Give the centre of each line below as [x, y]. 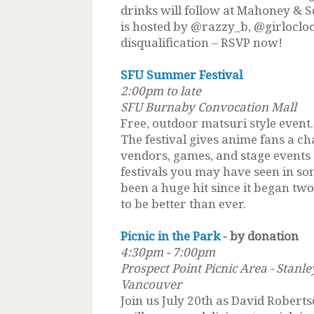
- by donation [259, 235]
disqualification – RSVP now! [202, 42]
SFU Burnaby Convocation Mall [209, 107]
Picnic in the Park [170, 235]
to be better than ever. [183, 203]
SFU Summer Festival [182, 74]
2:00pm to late [161, 90]
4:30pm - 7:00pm [168, 252]
